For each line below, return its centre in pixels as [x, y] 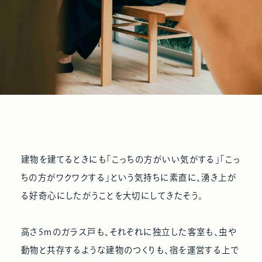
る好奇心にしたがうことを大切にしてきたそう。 [112, 196]
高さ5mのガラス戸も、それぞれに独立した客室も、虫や [129, 232]
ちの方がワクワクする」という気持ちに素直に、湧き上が [129, 178]
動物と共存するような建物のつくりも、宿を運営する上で [130, 250]
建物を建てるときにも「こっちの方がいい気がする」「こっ [131, 160]
